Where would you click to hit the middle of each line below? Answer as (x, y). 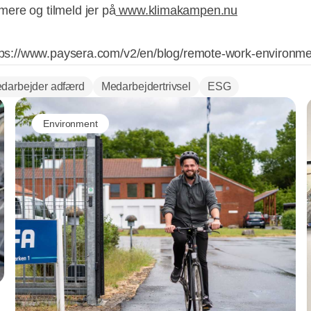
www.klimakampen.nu (177, 11)
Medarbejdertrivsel (146, 87)
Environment (70, 123)
